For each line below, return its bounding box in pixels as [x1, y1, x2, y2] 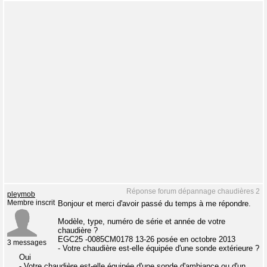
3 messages [7, 239, 46, 246]
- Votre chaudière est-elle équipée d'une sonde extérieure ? [58, 244, 259, 253]
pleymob [7, 191, 35, 198]
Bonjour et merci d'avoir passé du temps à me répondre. [58, 199, 251, 208]
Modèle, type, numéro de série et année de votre [58, 217, 225, 226]
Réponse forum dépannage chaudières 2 [126, 187, 260, 195]
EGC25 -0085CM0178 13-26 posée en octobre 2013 [58, 235, 235, 244]
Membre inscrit [7, 199, 55, 206]
